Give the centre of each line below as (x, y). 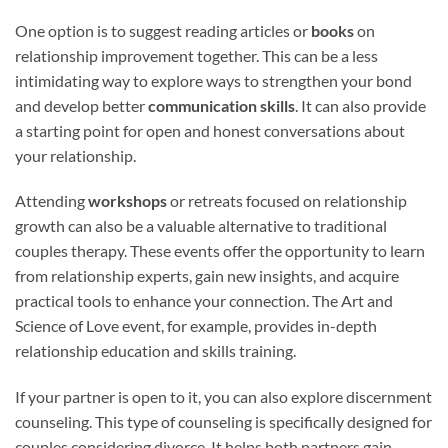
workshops (127, 201)
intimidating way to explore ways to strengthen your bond (213, 80)
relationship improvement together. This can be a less (196, 55)
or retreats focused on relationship (287, 201)
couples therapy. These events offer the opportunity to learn (220, 251)
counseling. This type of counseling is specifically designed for (223, 422)
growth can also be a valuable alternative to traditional (201, 226)
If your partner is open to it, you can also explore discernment (223, 397)
